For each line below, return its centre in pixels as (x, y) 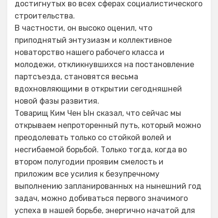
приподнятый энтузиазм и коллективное (93, 40)
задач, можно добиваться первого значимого (101, 198)
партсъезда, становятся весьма (76, 77)
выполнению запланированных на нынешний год (108, 186)
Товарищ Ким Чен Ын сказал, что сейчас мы (98, 113)
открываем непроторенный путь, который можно (108, 125)
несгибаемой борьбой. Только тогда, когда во (101, 150)
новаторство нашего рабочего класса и (90, 52)
